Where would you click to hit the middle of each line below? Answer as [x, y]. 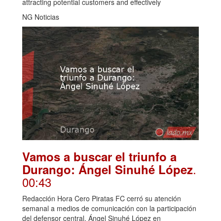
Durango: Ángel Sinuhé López [108, 169]
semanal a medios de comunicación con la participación [109, 208]
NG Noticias [41, 17]
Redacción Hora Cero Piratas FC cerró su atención [102, 198]
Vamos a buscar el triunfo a [99, 156]
